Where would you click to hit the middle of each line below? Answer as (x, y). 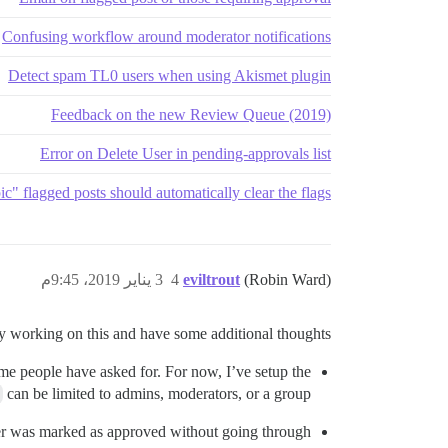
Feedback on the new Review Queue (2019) (191, 114)
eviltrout (211, 279)
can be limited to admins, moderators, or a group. (157, 393)
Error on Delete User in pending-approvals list (185, 153)
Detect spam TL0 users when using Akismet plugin (169, 75)
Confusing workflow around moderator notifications (166, 36)
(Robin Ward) (287, 279)
